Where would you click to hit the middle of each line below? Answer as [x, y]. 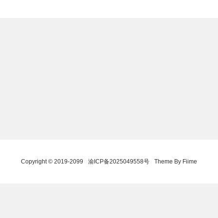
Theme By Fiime [176, 162]
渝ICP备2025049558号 [119, 162]
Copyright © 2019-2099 [52, 162]
